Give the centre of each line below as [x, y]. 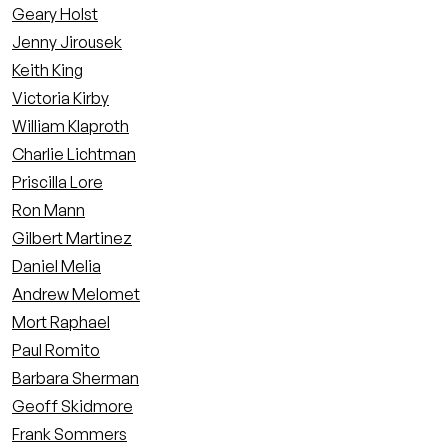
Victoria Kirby [60, 98]
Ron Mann [48, 210]
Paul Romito [56, 350]
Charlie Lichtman [74, 154]
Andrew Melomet [76, 294]
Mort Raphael [61, 322]
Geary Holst [55, 14]
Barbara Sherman [75, 378]
